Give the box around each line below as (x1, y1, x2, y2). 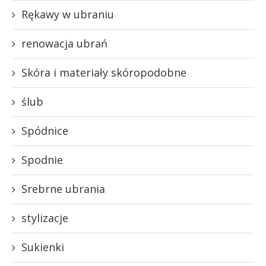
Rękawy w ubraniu (21, 7, 114, 21)
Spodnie (21, 152, 63, 167)
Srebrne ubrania (21, 181, 105, 196)
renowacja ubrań (21, 36, 107, 50)
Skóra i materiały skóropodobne (21, 65, 186, 80)
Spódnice (21, 123, 68, 138)
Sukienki (21, 239, 64, 254)
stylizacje (21, 210, 68, 225)
